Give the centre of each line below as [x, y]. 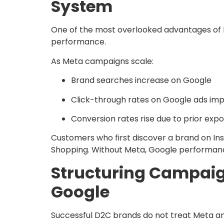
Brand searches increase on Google [141, 80]
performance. [78, 42]
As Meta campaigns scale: [102, 61]
